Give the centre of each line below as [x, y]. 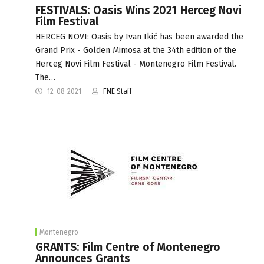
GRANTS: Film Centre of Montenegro [128, 247]
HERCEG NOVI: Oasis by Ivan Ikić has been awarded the [139, 37]
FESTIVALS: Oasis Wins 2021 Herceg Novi [138, 10]
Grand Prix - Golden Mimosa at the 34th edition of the [136, 50]
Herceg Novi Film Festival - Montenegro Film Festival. [136, 64]
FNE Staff [118, 91]
